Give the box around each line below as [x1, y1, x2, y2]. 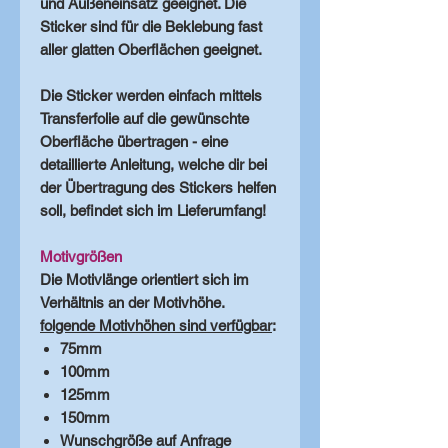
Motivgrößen [40, 248, 122, 266]
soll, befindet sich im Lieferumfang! [40, 202, 266, 220]
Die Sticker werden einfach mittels [40, 87, 262, 105]
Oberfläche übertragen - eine [40, 133, 228, 151]
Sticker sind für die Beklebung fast [40, 18, 262, 36]
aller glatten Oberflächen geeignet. [40, 41, 262, 59]
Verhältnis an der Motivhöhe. [40, 294, 225, 312]
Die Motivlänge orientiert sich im [40, 271, 249, 289]
